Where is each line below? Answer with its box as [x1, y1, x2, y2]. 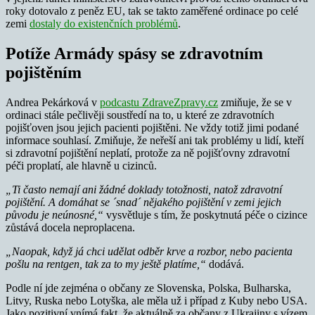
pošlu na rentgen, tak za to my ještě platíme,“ [6, 258, 206, 271]
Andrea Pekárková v [6, 96, 100, 109]
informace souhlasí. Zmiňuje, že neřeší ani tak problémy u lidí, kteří [6, 134, 304, 147]
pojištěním [6, 63, 82, 82]
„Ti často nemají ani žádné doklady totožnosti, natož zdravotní [6, 184, 282, 196]
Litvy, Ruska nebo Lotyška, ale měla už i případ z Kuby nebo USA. [6, 295, 307, 307]
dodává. [206, 258, 244, 271]
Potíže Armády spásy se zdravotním [6, 44, 263, 63]
